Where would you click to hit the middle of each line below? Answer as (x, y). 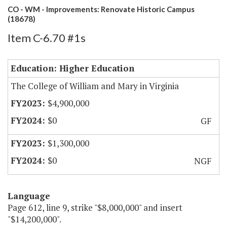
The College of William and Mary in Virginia (95, 86)
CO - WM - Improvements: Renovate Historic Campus (101, 9)
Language (29, 196)
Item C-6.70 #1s (47, 38)
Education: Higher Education (72, 68)
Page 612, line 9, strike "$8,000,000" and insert (95, 208)
